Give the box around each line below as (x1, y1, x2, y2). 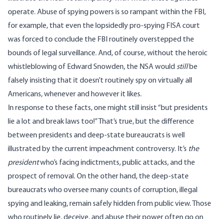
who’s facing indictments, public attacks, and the (40, 159, 195, 167)
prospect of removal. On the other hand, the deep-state (8, 173, 189, 181)
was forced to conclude (8, 36, 83, 44)
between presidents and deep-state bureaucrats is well (8, 131, 185, 140)
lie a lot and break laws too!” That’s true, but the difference (8, 118, 194, 126)
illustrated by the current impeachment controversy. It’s (8, 145, 188, 153)
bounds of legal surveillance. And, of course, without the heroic (8, 49, 207, 58)
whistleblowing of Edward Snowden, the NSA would (8, 63, 176, 71)
